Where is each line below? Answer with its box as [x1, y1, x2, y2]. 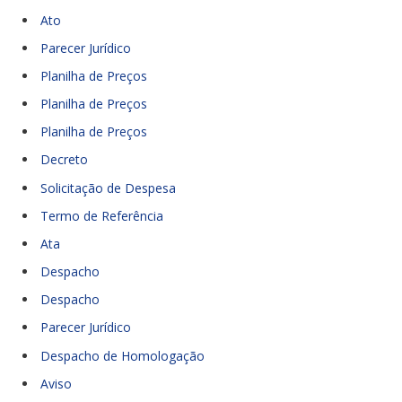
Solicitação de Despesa [40, 179, 176, 197]
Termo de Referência [40, 206, 163, 224]
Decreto [40, 151, 88, 169]
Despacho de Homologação [40, 346, 205, 364]
